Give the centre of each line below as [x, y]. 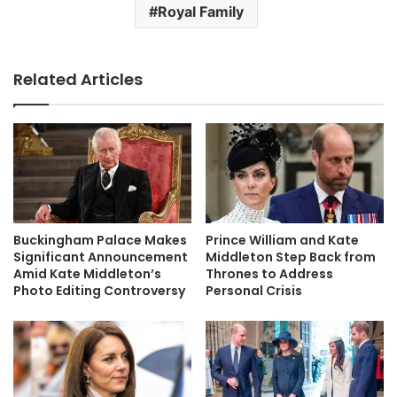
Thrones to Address [269, 274]
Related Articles [78, 79]
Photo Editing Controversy [99, 291]
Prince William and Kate [282, 241]
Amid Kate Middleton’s [87, 274]
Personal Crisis [254, 291]
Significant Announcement [101, 257]
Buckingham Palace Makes [100, 241]
